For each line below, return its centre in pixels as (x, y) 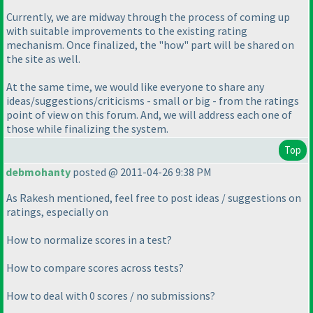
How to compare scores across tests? (95, 268)
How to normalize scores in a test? (89, 240)
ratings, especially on (57, 212)
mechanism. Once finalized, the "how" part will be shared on (150, 44)
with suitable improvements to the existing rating (127, 30)
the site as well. (43, 58)
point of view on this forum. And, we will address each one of (149, 114)
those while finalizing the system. (87, 128)
